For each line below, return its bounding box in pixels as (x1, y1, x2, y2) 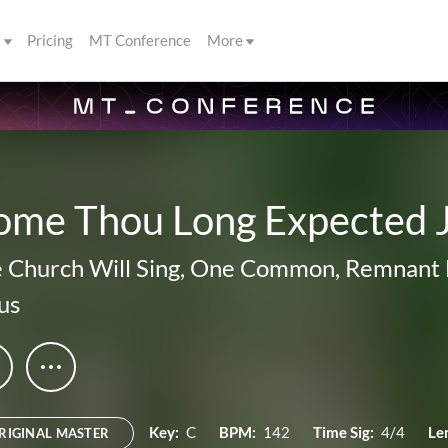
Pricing (27, 31, 73, 49)
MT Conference (89, 31, 191, 49)
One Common (190, 253, 335, 282)
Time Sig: (313, 423, 375, 441)
